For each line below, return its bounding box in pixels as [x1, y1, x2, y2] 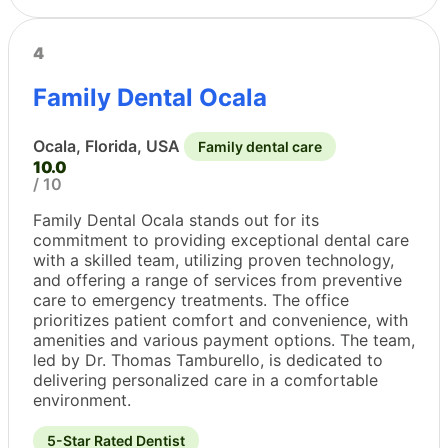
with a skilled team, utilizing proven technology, [33, 249, 394, 270]
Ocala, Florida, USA [33, 135, 180, 156]
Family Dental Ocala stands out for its [33, 209, 319, 230]
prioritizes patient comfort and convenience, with [33, 309, 408, 330]
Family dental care [198, 137, 322, 155]
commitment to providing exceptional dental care [33, 229, 409, 250]
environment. [33, 389, 131, 410]
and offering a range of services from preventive [33, 269, 402, 290]
